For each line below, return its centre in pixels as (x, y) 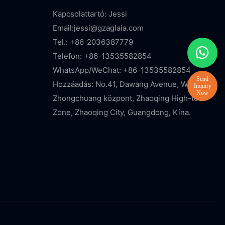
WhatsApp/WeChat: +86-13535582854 (122, 70)
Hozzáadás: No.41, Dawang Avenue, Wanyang (133, 84)
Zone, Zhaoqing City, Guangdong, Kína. (122, 112)
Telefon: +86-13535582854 (102, 56)
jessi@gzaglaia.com (108, 28)
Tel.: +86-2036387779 (93, 42)
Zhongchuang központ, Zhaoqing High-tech (130, 98)
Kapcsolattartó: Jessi (90, 14)
